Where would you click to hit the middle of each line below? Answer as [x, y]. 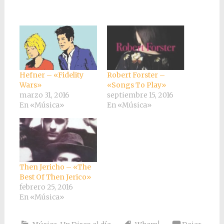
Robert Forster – [136, 75]
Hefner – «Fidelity [51, 75]
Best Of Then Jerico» [55, 177]
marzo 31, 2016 [44, 95]
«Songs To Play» [136, 85]
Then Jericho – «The [55, 167]
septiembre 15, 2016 [140, 95]
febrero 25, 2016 [46, 187]
